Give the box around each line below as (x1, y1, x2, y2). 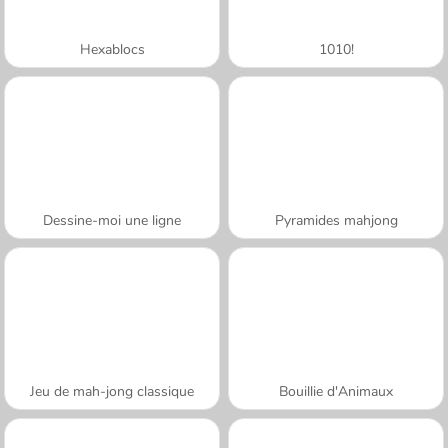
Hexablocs (79, 39, 145, 59)
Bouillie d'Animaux (279, 381, 393, 401)
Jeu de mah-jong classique (30, 381, 194, 401)
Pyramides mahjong (274, 210, 398, 230)
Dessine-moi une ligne (43, 210, 181, 230)
